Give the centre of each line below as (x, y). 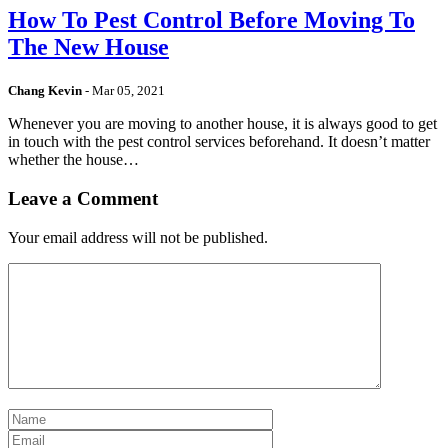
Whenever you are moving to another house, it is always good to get (222, 124)
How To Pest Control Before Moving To (211, 20)
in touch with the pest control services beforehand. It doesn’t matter (219, 142)
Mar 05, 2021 (128, 91)
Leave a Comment (83, 198)
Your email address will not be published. (138, 237)
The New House (88, 47)
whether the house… (73, 160)
